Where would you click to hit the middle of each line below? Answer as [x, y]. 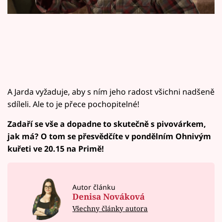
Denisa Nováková [109, 197]
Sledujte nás [29, 167]
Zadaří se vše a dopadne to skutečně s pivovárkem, [107, 124]
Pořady [32, 75]
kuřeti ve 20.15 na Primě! [56, 148]
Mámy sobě [41, 100]
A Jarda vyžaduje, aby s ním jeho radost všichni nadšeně [111, 91]
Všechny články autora [110, 209]
